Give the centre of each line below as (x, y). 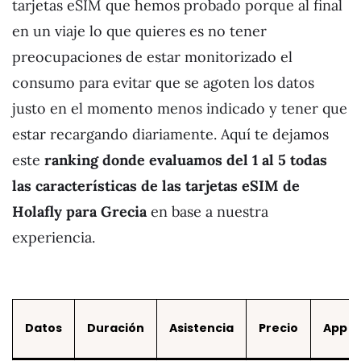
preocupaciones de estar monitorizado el (152, 56)
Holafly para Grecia (81, 211)
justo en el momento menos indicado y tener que (180, 108)
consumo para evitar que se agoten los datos (163, 82)
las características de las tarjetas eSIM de (156, 185)
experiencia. (54, 237)
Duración (116, 328)
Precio (278, 328)
